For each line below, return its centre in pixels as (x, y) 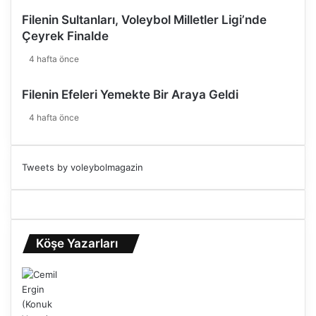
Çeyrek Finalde (65, 36)
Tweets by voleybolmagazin (83, 167)
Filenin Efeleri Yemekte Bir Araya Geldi (130, 95)
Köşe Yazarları (77, 243)
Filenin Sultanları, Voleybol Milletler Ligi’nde (144, 20)
